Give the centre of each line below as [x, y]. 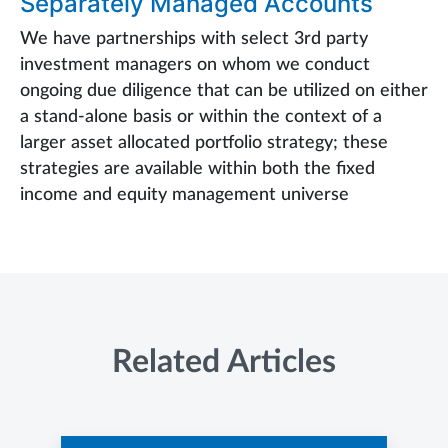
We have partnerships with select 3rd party [194, 38]
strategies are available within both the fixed [197, 168]
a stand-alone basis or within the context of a [201, 116]
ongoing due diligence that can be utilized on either [224, 90]
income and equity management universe [184, 194]
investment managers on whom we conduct [195, 64]
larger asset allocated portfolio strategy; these [204, 142]
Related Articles [224, 361]
